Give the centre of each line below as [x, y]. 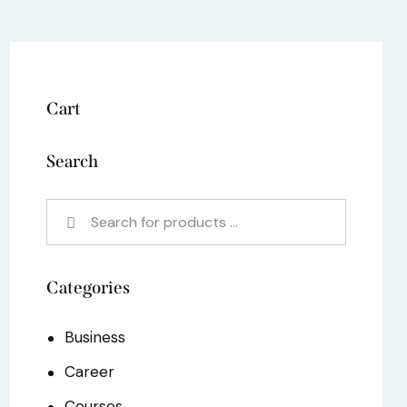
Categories [88, 287]
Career [90, 372]
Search [72, 161]
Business [95, 338]
